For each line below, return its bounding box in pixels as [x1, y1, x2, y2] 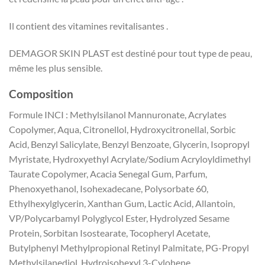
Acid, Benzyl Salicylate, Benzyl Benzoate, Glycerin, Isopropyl [9, 138, 250, 150]
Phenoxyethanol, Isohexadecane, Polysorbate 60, [9, 182, 208, 194]
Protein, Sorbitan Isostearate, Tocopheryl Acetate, [9, 227, 210, 238]
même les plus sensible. [9, 62, 102, 73]
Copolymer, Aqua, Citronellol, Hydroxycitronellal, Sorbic [9, 123, 235, 135]
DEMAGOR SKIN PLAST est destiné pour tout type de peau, [9, 47, 252, 59]
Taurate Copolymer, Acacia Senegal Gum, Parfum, [9, 167, 207, 179]
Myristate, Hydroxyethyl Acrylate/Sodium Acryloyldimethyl [9, 153, 251, 164]
